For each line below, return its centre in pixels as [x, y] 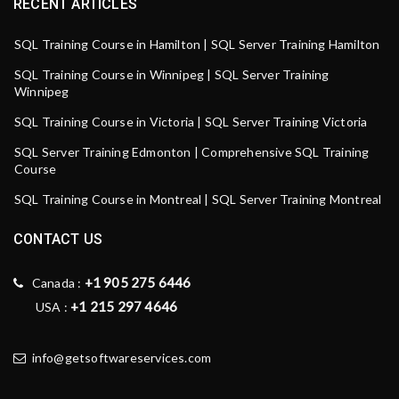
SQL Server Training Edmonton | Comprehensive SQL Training [192, 152]
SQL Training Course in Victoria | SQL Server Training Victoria [191, 122]
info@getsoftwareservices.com [122, 358]
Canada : [54, 283]
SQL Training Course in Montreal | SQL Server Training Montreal [198, 199]
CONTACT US [58, 239]
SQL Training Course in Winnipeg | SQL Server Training [172, 74]
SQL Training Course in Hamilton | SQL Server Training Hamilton [197, 44]
